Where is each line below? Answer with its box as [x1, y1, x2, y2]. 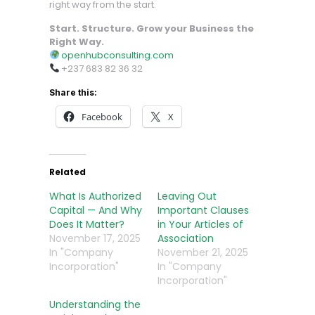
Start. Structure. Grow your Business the [49, 22, 254, 35]
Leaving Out [157, 189, 217, 203]
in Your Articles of [157, 217, 243, 231]
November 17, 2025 [49, 231, 141, 245]
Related [49, 166, 86, 178]
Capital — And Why [49, 203, 142, 217]
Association [157, 231, 214, 245]
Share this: [49, 87, 97, 98]
